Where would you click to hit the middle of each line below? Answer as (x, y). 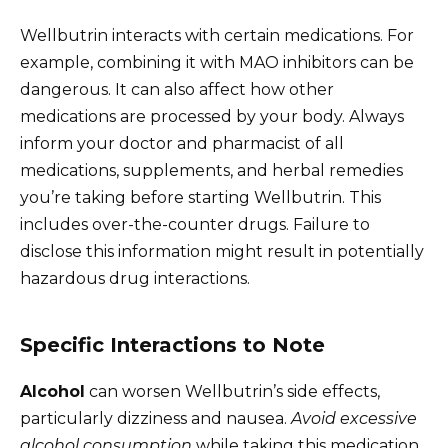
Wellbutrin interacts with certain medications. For (217, 35)
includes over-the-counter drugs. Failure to (195, 224)
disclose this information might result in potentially (222, 251)
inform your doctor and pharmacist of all (182, 143)
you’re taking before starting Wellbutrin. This (200, 197)
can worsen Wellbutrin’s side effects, (232, 391)
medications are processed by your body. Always (212, 116)
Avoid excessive (354, 418)
